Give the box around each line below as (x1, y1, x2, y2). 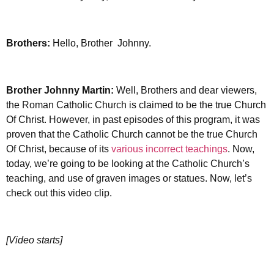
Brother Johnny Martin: (6, 85, 116, 95)
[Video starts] (6, 234, 62, 245)
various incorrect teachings (111, 144, 228, 154)
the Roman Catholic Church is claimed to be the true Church (6, 100, 266, 110)
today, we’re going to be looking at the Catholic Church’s (6, 158, 250, 169)
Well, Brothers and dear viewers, (116, 85, 257, 95)
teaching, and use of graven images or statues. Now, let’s (6, 173, 252, 183)
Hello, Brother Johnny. (53, 38, 154, 49)
